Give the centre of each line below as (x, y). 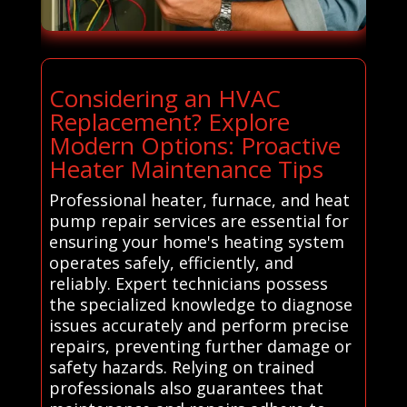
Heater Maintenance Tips (186, 169)
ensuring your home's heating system (196, 241)
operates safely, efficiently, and (171, 262)
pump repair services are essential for (199, 220)
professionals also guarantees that (186, 387)
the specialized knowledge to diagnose (200, 304)
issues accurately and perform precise (199, 325)
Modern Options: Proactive (194, 145)
